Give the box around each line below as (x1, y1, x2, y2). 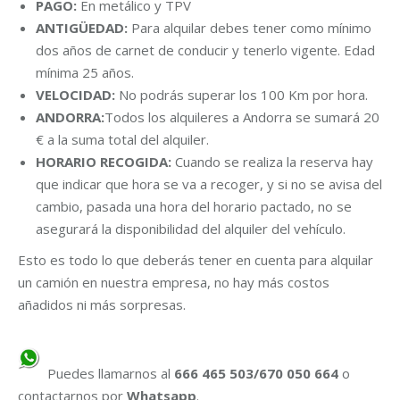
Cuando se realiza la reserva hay (171, 153, 373, 171)
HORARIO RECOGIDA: (36, 153, 171, 171)
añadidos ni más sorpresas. (18, 296, 186, 313)
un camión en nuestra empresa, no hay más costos (18, 273, 329, 291)
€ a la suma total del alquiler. (36, 130, 209, 148)
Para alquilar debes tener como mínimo (128, 19, 371, 37)
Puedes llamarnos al (40, 364, 174, 382)
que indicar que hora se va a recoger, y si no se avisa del (36, 175, 382, 193)
